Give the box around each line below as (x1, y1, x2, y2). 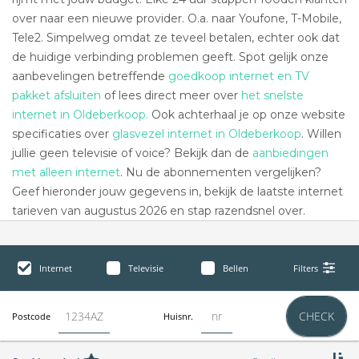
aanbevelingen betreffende (12, 69, 168, 83)
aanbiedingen (252, 146, 329, 160)
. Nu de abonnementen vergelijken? (120, 165, 321, 179)
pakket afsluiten (12, 88, 101, 103)
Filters (292, 262, 318, 274)
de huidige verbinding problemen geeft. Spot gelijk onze (12, 50, 329, 64)
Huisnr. (163, 310, 193, 322)
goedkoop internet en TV (168, 69, 309, 83)
